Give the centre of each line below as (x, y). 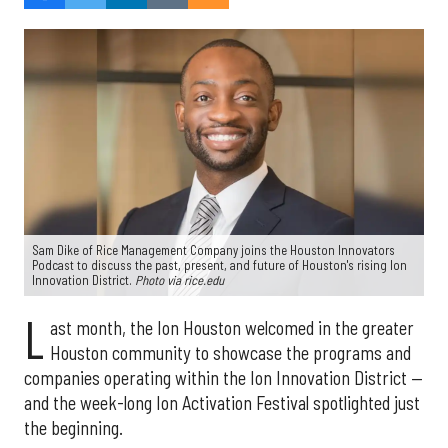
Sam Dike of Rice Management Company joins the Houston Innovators (213, 249)
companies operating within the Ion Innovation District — (223, 377)
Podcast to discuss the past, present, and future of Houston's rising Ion (219, 264)
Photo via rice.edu (179, 279)
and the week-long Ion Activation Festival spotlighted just (222, 402)
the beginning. (73, 427)
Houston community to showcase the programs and (230, 352)
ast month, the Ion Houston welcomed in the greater (231, 327)
